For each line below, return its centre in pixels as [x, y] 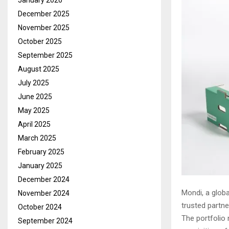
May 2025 [34, 110]
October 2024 [40, 207]
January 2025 [40, 166]
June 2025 [35, 97]
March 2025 [37, 138]
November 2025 [44, 28]
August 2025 [39, 69]
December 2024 [44, 179]
